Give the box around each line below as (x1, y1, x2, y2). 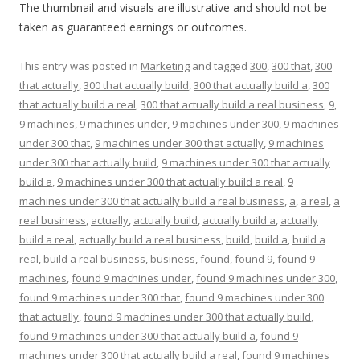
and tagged (190, 58, 250, 73)
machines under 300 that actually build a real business (19, 193, 284, 208)
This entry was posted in (19, 58, 141, 73)
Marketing (141, 58, 190, 73)
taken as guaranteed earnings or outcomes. (19, 18, 247, 35)
